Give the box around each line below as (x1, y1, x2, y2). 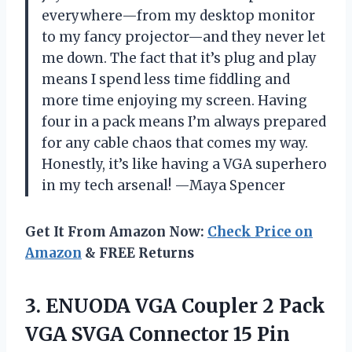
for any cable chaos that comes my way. (42, 134, 308, 152)
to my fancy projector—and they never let (42, 27, 325, 46)
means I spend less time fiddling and (42, 70, 290, 88)
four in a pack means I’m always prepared (42, 112, 326, 130)
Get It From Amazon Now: (25, 222, 207, 240)
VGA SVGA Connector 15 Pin (25, 321, 290, 346)
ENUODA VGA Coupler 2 (46, 293, 274, 318)
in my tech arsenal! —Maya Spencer (42, 176, 285, 194)
